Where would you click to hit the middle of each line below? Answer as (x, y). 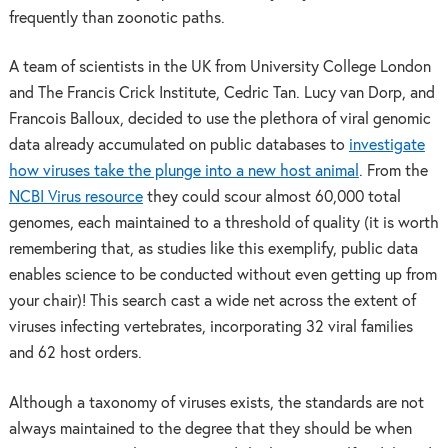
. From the (393, 172)
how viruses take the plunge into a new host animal (183, 172)
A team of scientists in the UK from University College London (219, 68)
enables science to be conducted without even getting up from (222, 276)
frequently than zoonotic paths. (116, 18)
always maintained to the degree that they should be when (210, 429)
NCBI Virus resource (75, 198)
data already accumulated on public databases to (178, 146)
